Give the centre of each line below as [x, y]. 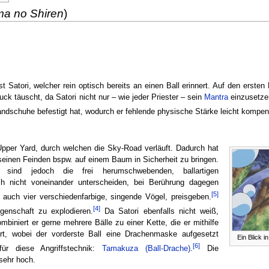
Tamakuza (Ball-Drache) [147, 249]
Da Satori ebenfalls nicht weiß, [159, 212]
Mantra [216, 97]
